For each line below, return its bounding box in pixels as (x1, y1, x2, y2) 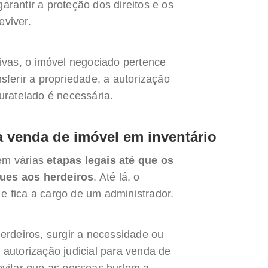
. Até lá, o (93, 171, 140, 183)
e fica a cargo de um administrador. (1, 188, 174, 200)
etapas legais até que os (47, 154, 174, 166)
